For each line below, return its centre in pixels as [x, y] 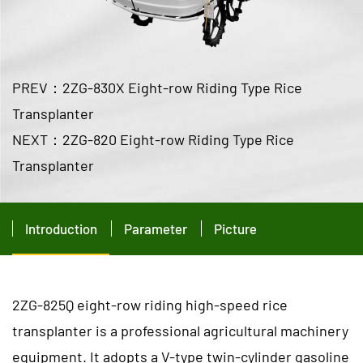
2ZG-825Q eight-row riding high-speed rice [150, 304]
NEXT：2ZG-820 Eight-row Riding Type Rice [153, 139]
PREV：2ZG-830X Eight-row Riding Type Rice [157, 87]
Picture [235, 228]
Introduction [61, 228]
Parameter [156, 228]
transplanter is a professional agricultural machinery [180, 330]
